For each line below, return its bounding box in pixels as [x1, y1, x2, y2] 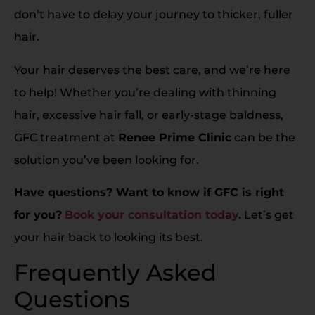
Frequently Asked [14, 258, 217, 286]
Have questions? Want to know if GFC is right [14, 186, 284, 200]
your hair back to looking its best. [14, 231, 203, 245]
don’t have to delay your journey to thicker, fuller [14, 8, 293, 22]
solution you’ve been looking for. [14, 153, 199, 167]
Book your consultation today [65, 208, 238, 222]
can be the [231, 130, 295, 144]
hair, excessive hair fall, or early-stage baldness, [14, 108, 283, 122]
